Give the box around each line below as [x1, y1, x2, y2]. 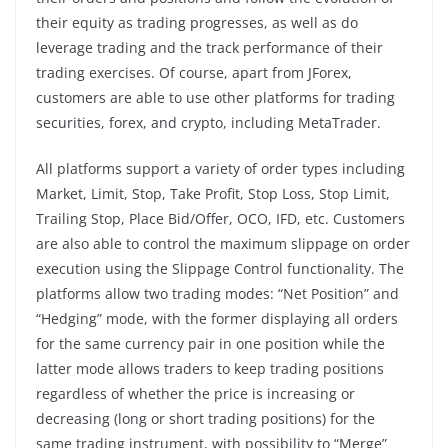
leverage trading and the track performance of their [36, 37, 383, 57]
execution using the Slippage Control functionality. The [36, 258, 404, 278]
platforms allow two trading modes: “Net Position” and [36, 283, 399, 303]
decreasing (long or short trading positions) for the [36, 408, 375, 428]
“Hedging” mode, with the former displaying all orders [36, 308, 398, 328]
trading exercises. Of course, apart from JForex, [36, 62, 352, 82]
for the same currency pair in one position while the [36, 333, 385, 353]
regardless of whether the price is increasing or [36, 383, 355, 403]
